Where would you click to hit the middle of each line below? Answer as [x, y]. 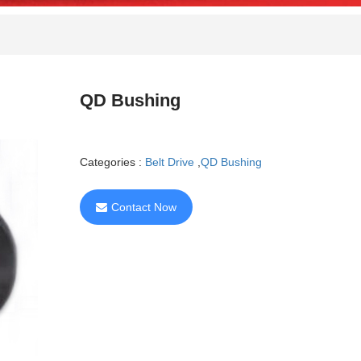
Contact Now [144, 207]
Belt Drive [170, 162]
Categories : [112, 162]
